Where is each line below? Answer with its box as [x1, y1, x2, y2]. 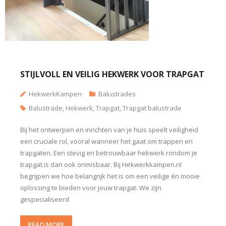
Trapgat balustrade [123, 103, 182, 112]
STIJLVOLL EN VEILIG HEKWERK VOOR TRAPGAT [20, 69, 204, 80]
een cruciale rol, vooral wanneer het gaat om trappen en [20, 137, 193, 146]
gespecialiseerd [20, 195, 69, 204]
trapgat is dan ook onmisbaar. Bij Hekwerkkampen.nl [20, 160, 182, 169]
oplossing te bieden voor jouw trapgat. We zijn [20, 183, 161, 192]
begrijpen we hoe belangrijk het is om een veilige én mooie [20, 172, 200, 181]
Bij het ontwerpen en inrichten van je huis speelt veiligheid [20, 125, 198, 134]
